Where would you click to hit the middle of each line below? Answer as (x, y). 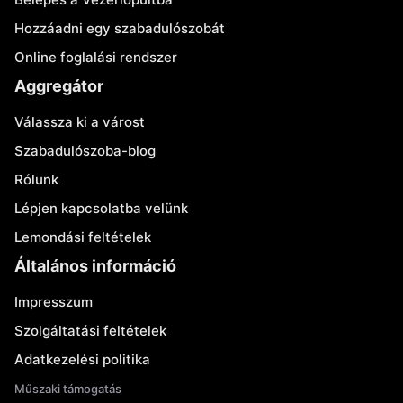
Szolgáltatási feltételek (90, 331)
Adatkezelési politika (82, 359)
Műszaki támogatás (68, 389)
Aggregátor (59, 86)
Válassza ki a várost (80, 122)
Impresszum (54, 302)
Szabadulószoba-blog (85, 151)
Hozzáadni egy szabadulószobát (120, 28)
